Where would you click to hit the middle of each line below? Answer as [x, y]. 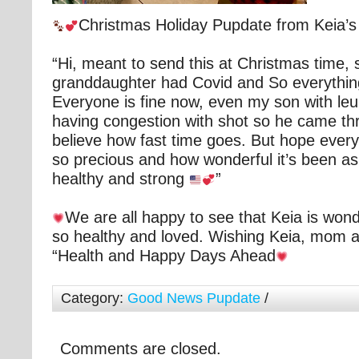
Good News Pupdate [194, 298]
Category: [94, 298]
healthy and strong [121, 179]
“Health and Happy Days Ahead [164, 256]
